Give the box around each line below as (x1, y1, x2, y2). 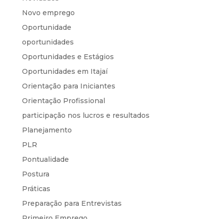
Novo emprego (22, 8, 75, 17)
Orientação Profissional (22, 96, 105, 105)
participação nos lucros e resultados (22, 110, 150, 120)
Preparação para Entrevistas (22, 198, 122, 208)
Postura (22, 169, 49, 178)
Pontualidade (22, 154, 69, 164)
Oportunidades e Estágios (22, 52, 114, 61)
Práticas (22, 184, 50, 193)
